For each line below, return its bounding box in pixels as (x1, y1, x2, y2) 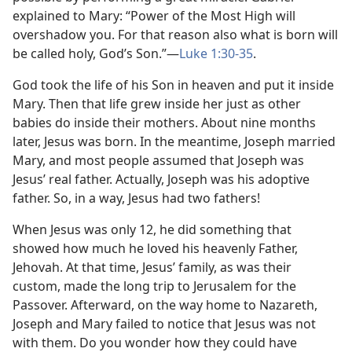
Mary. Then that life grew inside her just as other (13, 95, 301, 112)
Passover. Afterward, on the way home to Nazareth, (13, 296, 317, 313)
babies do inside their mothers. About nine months (13, 114, 316, 131)
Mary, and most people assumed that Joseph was (13, 152, 304, 169)
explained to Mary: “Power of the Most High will (13, 7, 295, 24)
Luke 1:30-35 (179, 45, 253, 62)
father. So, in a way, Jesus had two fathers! (13, 189, 260, 207)
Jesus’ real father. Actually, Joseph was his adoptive (13, 170, 310, 188)
